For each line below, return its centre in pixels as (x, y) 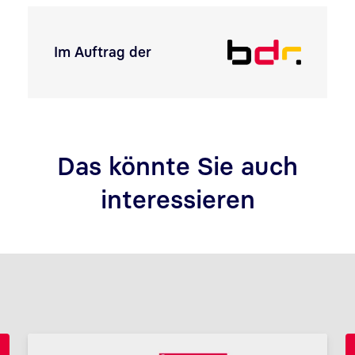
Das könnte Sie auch (177, 166)
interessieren (177, 199)
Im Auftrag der (103, 52)
